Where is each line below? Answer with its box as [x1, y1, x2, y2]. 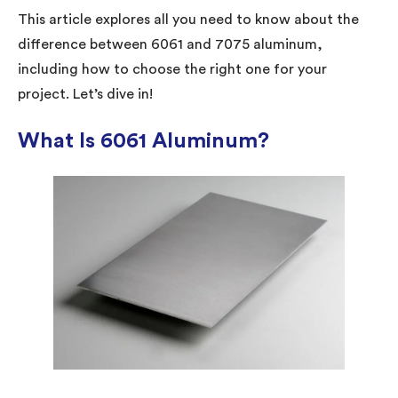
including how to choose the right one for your [18, 61, 327, 76]
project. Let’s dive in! [18, 86, 153, 101]
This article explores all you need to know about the [18, 12, 359, 27]
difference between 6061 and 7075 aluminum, [18, 36, 322, 52]
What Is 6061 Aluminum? [18, 130, 269, 152]
